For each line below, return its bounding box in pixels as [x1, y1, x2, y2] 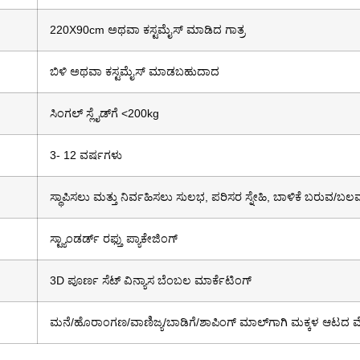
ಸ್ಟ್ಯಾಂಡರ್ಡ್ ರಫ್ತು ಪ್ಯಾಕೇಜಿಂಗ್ [50, 231, 178, 245]
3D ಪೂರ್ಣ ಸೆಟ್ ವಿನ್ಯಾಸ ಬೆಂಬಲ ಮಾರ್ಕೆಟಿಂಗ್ [50, 273, 252, 287]
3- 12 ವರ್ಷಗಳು [50, 148, 122, 162]
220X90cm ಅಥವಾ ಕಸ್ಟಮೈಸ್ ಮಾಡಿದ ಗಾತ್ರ [50, 22, 245, 36]
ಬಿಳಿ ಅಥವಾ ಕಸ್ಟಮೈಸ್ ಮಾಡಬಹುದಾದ [50, 64, 219, 78]
